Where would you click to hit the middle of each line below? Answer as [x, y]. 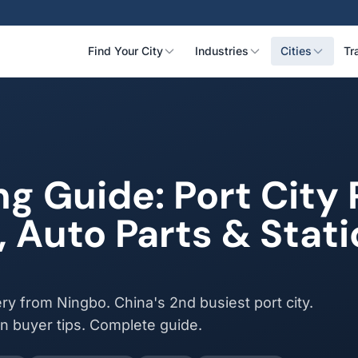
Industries [222, 51]
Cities [296, 51]
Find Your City [125, 51]
